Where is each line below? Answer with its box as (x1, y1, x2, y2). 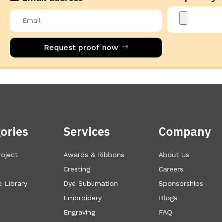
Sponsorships (159, 179, 203, 187)
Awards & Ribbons (63, 150, 124, 159)
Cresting (63, 165, 90, 173)
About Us (159, 150, 189, 159)
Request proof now (43, 43, 118, 53)
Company (159, 123, 211, 139)
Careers (159, 165, 183, 173)
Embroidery (63, 193, 102, 202)
